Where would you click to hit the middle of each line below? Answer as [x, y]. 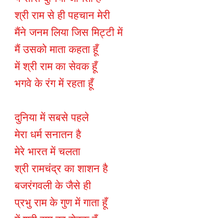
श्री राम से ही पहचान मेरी [62, 16]
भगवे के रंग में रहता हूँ [54, 84]
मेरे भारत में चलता [47, 152]
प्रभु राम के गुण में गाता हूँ [61, 203]
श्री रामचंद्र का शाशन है [61, 169]
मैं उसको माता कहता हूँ [56, 50]
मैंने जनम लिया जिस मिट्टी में [69, 33]
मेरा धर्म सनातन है [48, 135]
